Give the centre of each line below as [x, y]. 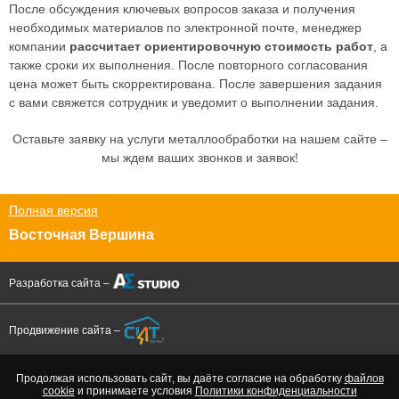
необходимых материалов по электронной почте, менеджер [185, 28]
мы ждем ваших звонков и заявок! [199, 158]
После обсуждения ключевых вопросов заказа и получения [182, 9]
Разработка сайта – [59, 283]
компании [39, 46]
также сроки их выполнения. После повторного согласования [188, 65]
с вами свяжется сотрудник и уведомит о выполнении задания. [194, 102]
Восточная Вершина [81, 235]
